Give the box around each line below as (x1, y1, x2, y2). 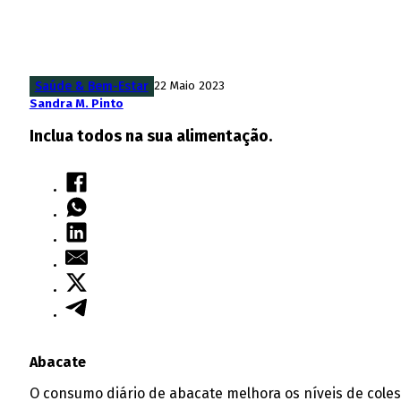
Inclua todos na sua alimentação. (29, 125, 272, 146)
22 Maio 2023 (153, 79, 225, 94)
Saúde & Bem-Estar (34, 78, 149, 94)
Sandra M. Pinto (29, 96, 124, 111)
